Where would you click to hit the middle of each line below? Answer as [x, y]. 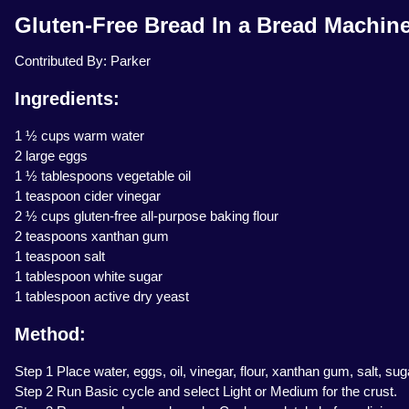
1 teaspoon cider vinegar [88, 196]
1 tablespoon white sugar [89, 277]
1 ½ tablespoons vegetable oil [103, 176]
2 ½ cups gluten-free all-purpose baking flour [147, 216]
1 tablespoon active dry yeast [102, 297]
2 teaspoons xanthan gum [92, 236]
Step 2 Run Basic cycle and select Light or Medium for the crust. [206, 392]
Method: [50, 335]
